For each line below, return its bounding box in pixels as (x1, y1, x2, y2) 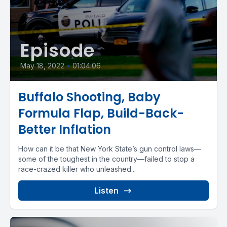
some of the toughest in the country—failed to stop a (18, 155, 195, 163)
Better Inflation (18, 121, 111, 138)
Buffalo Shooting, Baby (18, 89, 161, 105)
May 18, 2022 (20, 61, 64, 70)
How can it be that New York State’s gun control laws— (18, 144, 201, 153)
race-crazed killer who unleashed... (18, 165, 136, 173)
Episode (20, 37, 95, 63)
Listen (94, 185, 119, 196)
